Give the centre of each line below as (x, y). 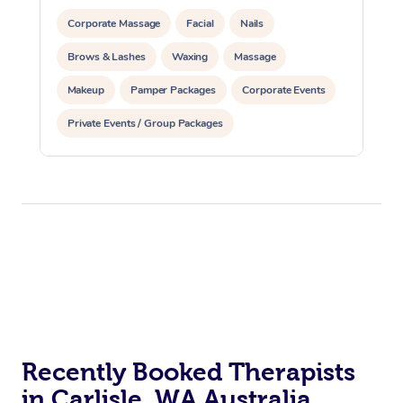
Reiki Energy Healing (116, 156)
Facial (200, 23)
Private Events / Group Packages (145, 123)
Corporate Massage (114, 23)
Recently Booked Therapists (188, 372)
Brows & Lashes (107, 56)
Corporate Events (283, 90)
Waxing (190, 56)
